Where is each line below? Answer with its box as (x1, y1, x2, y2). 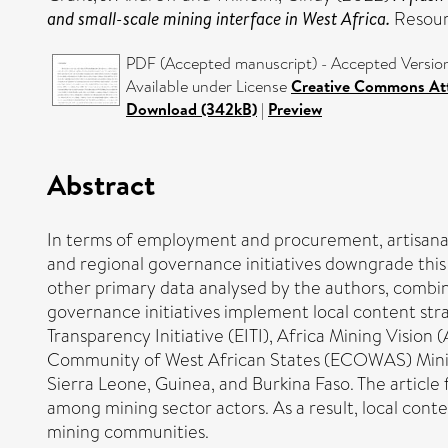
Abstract (47, 163, 155, 204)
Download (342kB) (126, 98, 257, 120)
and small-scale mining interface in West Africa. (47, 6, 390, 31)
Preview (268, 98, 322, 120)
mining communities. (47, 418, 209, 445)
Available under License (126, 75, 291, 98)
